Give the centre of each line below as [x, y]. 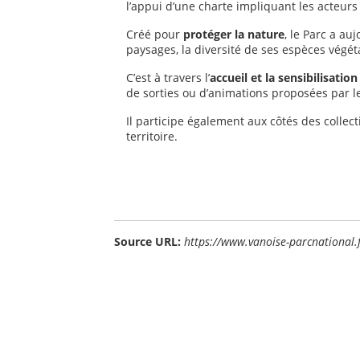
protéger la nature [234, 34]
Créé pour [155, 34]
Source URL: [147, 241]
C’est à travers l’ [168, 78]
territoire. [152, 136]
